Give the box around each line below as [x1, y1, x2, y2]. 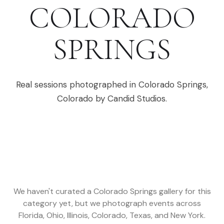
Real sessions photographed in [16, 79, 138, 90]
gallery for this [156, 186, 211, 196]
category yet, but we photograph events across [23, 198, 201, 208]
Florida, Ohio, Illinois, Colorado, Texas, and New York [18, 210, 204, 220]
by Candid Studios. [93, 93, 167, 104]
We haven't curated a [13, 186, 93, 196]
